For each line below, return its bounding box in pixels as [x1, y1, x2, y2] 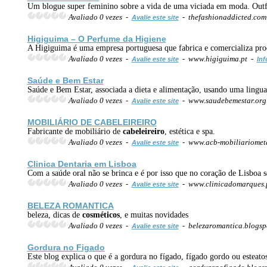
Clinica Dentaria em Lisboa [27, 159, 136, 169]
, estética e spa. [164, 126, 215, 136]
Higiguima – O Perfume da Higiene [27, 33, 166, 44]
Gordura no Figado [27, 242, 105, 252]
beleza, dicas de [27, 210, 82, 219]
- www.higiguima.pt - [178, 54, 257, 63]
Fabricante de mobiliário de [27, 126, 123, 136]
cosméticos [82, 210, 120, 219]
